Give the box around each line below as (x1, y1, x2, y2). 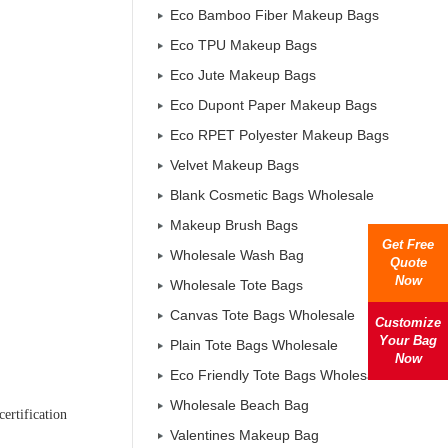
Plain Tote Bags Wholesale (170, 337, 338, 353)
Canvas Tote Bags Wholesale (170, 307, 355, 323)
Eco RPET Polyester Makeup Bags (170, 127, 389, 143)
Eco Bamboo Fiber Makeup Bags (170, 7, 379, 23)
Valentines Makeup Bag (170, 427, 319, 443)
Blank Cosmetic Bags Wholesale (170, 187, 374, 203)
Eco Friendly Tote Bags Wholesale (170, 367, 386, 383)
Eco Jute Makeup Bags (170, 67, 316, 83)
